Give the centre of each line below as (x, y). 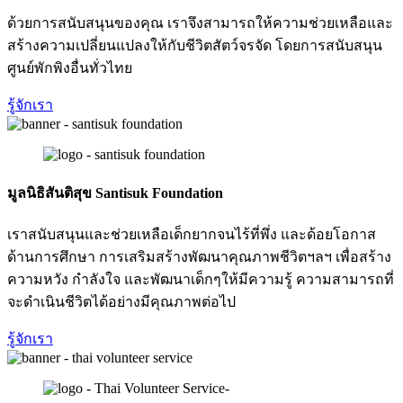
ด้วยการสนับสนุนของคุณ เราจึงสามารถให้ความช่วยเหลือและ (200, 22)
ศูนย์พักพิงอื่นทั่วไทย (70, 67)
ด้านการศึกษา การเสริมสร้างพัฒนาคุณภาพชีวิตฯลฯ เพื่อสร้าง (199, 257)
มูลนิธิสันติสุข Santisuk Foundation (115, 193)
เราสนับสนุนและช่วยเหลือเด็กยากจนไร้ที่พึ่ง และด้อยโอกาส (192, 235)
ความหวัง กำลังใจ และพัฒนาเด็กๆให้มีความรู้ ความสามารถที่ (201, 280)
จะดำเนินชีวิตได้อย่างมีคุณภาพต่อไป (121, 302)
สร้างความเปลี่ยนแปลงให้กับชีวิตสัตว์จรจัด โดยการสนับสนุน (195, 45)
